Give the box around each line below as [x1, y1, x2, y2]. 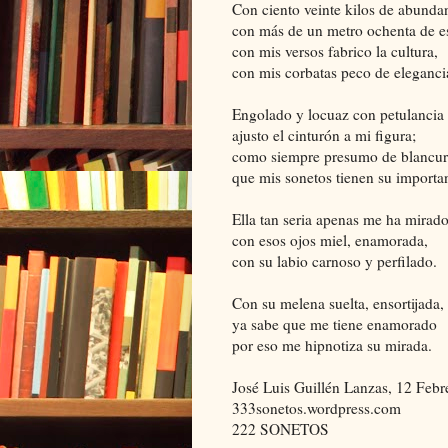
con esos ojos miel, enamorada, [232, 230, 428, 250]
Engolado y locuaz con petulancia [232, 104, 444, 124]
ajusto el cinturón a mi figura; [232, 125, 416, 145]
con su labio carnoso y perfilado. [232, 251, 437, 271]
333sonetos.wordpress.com [232, 398, 401, 418]
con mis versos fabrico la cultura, [232, 41, 438, 61]
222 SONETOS [232, 419, 329, 439]
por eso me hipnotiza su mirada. [232, 335, 432, 355]
